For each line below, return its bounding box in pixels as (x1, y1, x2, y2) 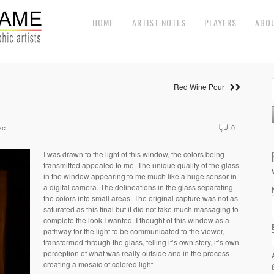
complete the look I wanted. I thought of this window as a (43, 215, 229, 225)
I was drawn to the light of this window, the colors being (43, 149, 224, 159)
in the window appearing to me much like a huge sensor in (43, 171, 237, 181)
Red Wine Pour (174, 81, 230, 92)
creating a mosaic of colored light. (43, 259, 155, 269)
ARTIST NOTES (132, 16, 186, 29)
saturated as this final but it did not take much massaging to (43, 204, 239, 214)
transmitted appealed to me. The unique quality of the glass (43, 160, 239, 170)
